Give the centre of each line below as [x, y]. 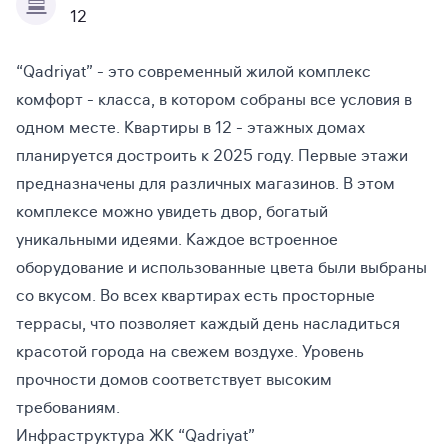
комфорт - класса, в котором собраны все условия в [214, 100]
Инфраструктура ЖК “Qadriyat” [135, 436]
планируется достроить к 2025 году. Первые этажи [212, 156]
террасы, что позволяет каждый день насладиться [208, 324]
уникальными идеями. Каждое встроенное [177, 240]
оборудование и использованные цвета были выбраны [221, 268]
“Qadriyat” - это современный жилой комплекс [193, 72]
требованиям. [68, 408]
